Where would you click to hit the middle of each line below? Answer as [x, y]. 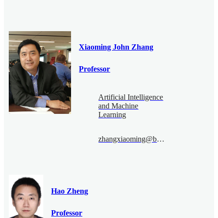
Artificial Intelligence [131, 97]
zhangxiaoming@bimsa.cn [161, 139]
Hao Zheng [70, 191]
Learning [112, 115]
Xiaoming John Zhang [116, 47]
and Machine [118, 106]
